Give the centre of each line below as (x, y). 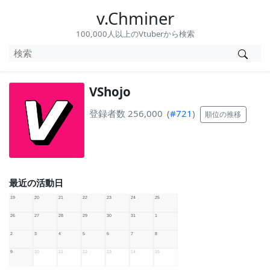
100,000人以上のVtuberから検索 (135, 34)
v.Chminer (135, 18)
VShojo (110, 91)
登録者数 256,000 (126, 114)
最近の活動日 (36, 183)
